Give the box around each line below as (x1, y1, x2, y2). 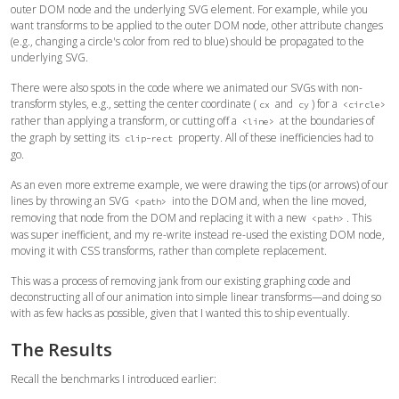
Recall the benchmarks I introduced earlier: (11, 370, 216, 387)
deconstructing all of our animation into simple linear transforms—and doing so (11, 289, 381, 305)
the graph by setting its (11, 129, 122, 145)
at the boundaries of (277, 112, 374, 128)
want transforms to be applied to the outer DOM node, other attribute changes (11, 17, 383, 33)
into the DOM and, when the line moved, (169, 192, 367, 208)
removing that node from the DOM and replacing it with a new (11, 209, 309, 225)
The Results (11, 337, 112, 362)
